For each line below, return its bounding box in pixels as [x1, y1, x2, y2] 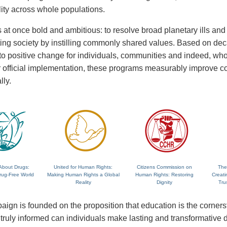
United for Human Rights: [54, 164, 112, 170]
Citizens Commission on [136, 164, 192, 170]
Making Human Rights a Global [47, 172, 120, 178]
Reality [75, 179, 91, 185]
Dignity [156, 179, 172, 185]
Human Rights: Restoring [135, 172, 194, 178]
